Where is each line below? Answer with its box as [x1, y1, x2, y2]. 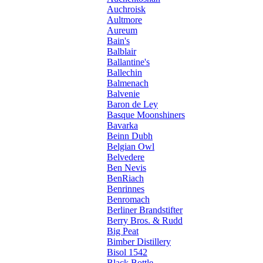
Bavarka [107, 120, 138, 131]
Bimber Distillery [107, 237, 171, 247]
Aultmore [107, 15, 142, 25]
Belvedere [107, 152, 144, 163]
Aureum [107, 25, 137, 36]
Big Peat [107, 226, 139, 237]
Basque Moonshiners [107, 110, 185, 120]
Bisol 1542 [107, 247, 147, 258]
